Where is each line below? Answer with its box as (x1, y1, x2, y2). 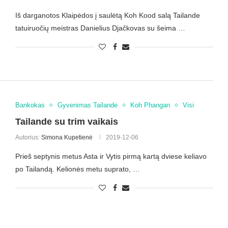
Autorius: (15, 134, 41, 141)
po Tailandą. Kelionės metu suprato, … (15, 165, 140, 174)
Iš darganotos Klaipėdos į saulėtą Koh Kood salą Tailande (15, 11, 200, 19)
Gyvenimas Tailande (57, 101, 118, 109)
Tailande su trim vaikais (15, 117, 118, 127)
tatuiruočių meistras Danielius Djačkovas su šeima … (15, 23, 185, 32)
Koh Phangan (130, 101, 170, 109)
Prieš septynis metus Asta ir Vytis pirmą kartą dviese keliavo (15, 152, 207, 161)
